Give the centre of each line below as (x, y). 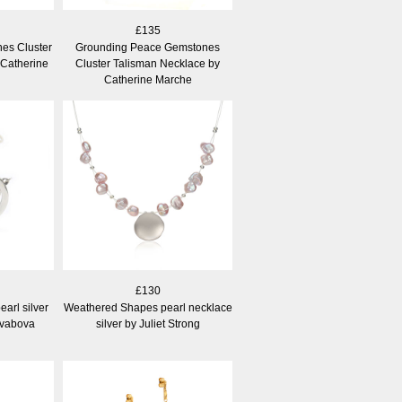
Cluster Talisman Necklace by (148, 63)
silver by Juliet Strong (148, 323)
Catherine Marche (148, 79)
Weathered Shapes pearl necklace (148, 307)
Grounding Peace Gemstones (148, 47)
